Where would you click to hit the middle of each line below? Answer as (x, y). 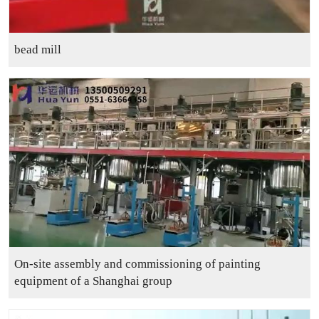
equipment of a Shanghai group (94, 281)
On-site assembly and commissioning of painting (138, 264)
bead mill (38, 50)
